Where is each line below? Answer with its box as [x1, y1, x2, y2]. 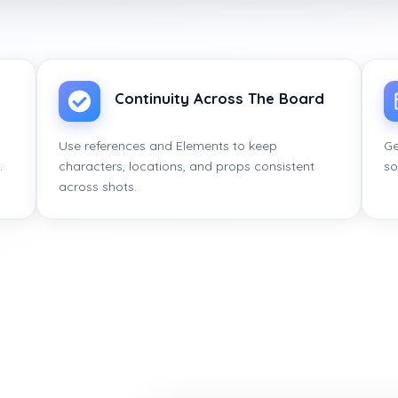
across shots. [59, 179, 138, 195]
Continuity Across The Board [114, 88, 324, 107]
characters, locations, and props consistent [59, 158, 315, 175]
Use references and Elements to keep [59, 138, 278, 155]
